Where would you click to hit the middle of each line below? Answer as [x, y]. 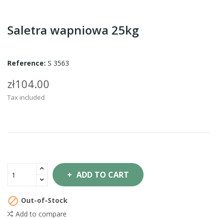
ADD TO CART [103, 175]
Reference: [27, 63]
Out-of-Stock [43, 200]
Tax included [26, 97]
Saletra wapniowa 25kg [73, 30]
